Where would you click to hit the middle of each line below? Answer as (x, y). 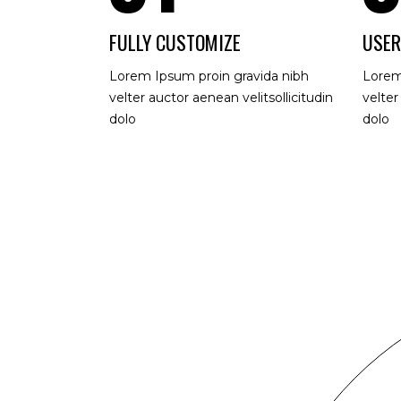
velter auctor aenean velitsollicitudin (221, 98)
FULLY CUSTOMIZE (175, 42)
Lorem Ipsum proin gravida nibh (209, 76)
